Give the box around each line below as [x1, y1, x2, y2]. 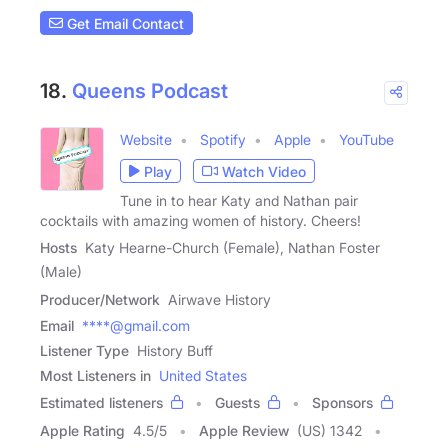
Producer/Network [40, 291, 160, 309]
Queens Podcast [72, 79, 228, 104]
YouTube [339, 131, 394, 149]
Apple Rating [40, 422, 125, 440]
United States [159, 367, 247, 385]
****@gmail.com [82, 317, 190, 335]
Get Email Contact [63, 14, 184, 32]
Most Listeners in [40, 367, 151, 385]
